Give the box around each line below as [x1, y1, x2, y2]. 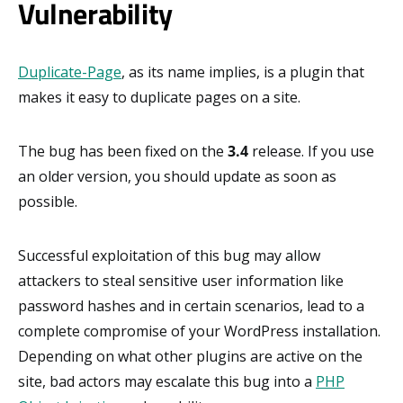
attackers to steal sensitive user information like [18, 270, 344, 291]
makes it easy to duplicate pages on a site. [18, 86, 300, 107]
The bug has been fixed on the [18, 140, 228, 161]
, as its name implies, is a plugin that [121, 61, 364, 82]
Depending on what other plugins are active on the [18, 345, 363, 366]
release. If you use [248, 140, 374, 161]
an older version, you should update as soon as [18, 166, 336, 186]
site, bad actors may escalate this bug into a [18, 371, 316, 391]
